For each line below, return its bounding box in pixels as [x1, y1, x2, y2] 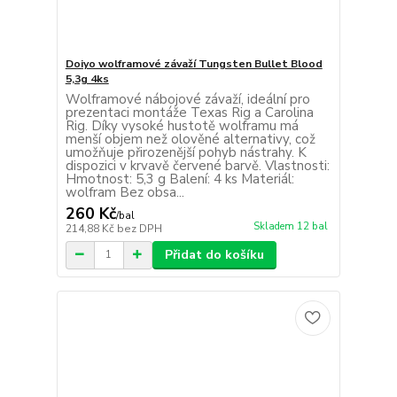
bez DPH [116, 221, 162, 236]
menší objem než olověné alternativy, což [65, 129, 315, 148]
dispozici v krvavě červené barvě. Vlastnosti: [65, 156, 330, 175]
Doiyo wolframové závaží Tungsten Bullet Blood [65, 56, 323, 71]
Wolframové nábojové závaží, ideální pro [65, 90, 310, 108]
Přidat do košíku [164, 245, 264, 263]
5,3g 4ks [65, 71, 109, 86]
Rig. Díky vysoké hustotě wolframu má [65, 116, 299, 135]
